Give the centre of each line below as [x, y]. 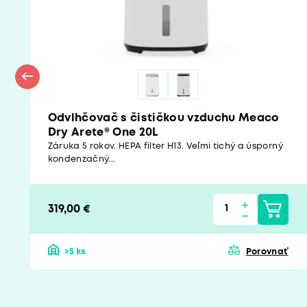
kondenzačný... [82, 160]
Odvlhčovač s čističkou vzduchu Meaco [163, 119]
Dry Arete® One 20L [103, 133]
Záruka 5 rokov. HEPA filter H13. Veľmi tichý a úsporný [165, 147]
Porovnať [267, 252]
